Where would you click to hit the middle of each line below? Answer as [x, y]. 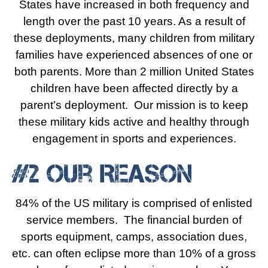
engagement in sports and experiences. [134, 138]
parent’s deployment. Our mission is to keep [134, 105]
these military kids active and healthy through [134, 122]
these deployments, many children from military [134, 38]
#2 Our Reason [102, 174]
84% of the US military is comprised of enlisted [134, 203]
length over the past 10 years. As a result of [134, 21]
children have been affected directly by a [134, 88]
